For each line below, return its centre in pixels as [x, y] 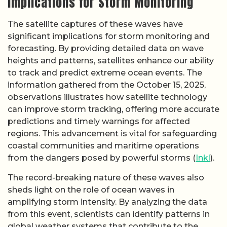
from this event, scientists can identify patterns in [109, 214]
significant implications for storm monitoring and [109, 36]
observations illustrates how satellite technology [107, 97]
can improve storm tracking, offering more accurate [113, 109]
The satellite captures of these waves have [95, 24]
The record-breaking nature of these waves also [106, 177]
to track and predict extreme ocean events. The [105, 73]
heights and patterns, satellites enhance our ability [111, 61]
